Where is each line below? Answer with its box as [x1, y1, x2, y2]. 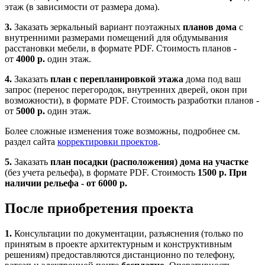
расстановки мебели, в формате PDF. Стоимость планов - [5, 43, 237, 54]
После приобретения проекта [5, 201, 193, 216]
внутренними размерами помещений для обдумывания [5, 33, 228, 43]
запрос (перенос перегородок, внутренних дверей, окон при [5, 85, 247, 95]
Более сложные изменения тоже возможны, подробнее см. [5, 126, 240, 137]
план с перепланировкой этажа [50, 74, 183, 85]
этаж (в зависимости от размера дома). [5, 2, 160, 12]
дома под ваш [183, 74, 241, 85]
